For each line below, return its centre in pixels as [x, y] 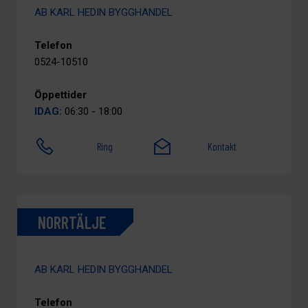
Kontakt [222, 146]
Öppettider [60, 95]
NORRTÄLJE [72, 222]
